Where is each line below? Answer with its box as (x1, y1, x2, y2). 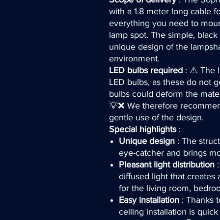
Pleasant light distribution (119, 159, 215, 169)
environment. (109, 53, 160, 63)
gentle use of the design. (109, 112, 204, 122)
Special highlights (109, 124, 176, 134)
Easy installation (119, 194, 179, 205)
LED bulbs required (109, 65, 183, 75)
